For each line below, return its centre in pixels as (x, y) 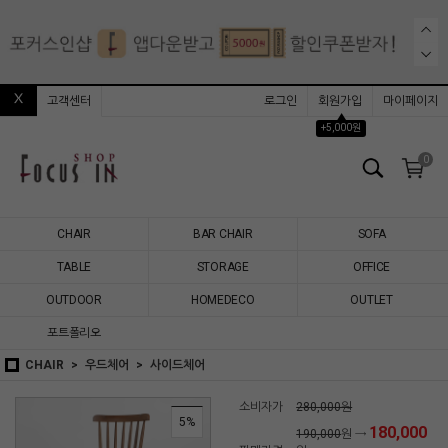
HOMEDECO (222, 300)
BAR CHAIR (223, 234)
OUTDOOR (73, 300)
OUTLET (371, 300)
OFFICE (371, 267)
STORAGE (222, 267)
